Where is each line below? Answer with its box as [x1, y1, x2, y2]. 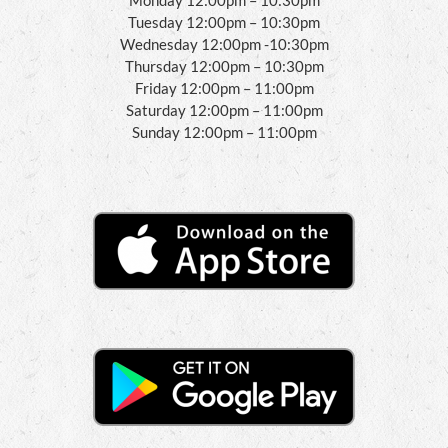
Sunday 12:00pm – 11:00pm [131, 122, 317, 141]
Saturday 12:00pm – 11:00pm [125, 100, 323, 119]
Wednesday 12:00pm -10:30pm [119, 34, 329, 53]
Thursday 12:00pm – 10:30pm [124, 56, 324, 75]
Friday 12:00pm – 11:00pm [134, 78, 314, 97]
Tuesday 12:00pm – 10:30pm [128, 12, 320, 31]
